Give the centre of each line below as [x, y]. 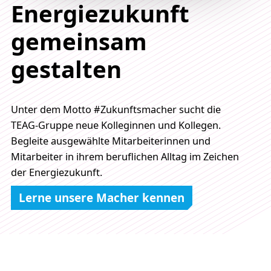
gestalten [66, 69]
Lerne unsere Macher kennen [101, 198]
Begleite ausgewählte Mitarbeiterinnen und [110, 141]
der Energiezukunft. [56, 172]
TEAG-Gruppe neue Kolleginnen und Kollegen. [116, 125]
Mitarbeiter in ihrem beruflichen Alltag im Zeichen [125, 156]
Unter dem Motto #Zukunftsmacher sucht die [116, 109]
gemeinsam [79, 41]
